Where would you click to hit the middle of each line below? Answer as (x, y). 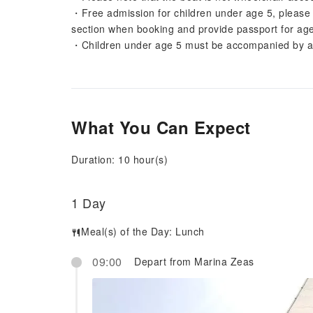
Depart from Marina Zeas (194, 261)
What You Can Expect (161, 127)
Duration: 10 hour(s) (119, 159)
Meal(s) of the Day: (128, 231)
